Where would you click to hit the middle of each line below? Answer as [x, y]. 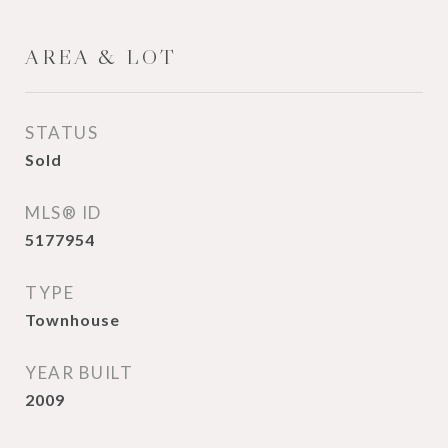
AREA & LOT [101, 57]
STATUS [61, 132]
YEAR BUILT [79, 372]
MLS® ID [63, 212]
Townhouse [72, 319]
